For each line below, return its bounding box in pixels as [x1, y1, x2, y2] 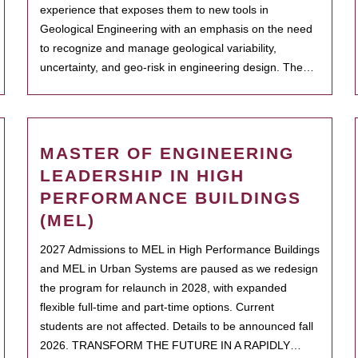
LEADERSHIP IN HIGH [40, 166, 245, 185]
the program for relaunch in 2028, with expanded [40, 281, 287, 294]
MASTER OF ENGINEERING [40, 144, 294, 162]
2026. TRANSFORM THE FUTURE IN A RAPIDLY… [40, 339, 301, 352]
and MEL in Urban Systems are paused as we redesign [40, 262, 318, 275]
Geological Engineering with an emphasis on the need [40, 22, 312, 35]
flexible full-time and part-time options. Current [40, 300, 274, 313]
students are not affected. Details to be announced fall [40, 320, 313, 332]
